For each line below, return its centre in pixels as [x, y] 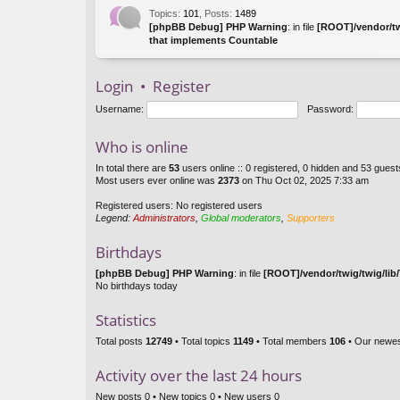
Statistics [126, 320]
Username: [120, 108]
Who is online [142, 147]
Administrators [164, 218]
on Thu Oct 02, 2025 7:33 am [304, 180]
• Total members [292, 341]
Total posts [121, 341]
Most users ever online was [157, 180]
